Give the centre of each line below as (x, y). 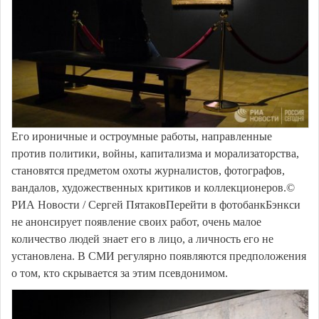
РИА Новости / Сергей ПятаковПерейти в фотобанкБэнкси (156, 204)
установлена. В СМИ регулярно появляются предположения (159, 256)
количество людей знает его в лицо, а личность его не (142, 239)
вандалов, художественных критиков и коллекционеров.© (153, 187)
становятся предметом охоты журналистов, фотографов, (148, 170)
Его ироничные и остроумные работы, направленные (142, 136)
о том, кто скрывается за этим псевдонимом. (120, 273)
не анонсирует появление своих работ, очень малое (136, 221)
